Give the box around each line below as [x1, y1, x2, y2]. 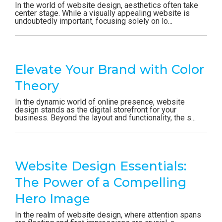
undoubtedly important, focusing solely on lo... [15, 16, 172, 26]
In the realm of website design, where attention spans [15, 210, 201, 220]
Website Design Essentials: [15, 159, 186, 173]
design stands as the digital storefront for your [15, 105, 176, 114]
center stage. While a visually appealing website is [15, 8, 190, 18]
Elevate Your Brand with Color [15, 62, 204, 77]
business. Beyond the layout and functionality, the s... [15, 113, 196, 122]
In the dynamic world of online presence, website [15, 97, 185, 107]
